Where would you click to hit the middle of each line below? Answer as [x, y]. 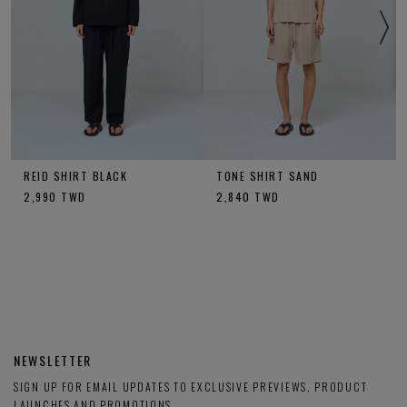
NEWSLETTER [53, 360]
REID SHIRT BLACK [75, 175]
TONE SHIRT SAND [268, 175]
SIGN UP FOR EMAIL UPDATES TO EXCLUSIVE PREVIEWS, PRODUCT [191, 386]
